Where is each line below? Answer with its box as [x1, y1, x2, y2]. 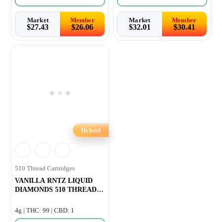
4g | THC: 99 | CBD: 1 [15, 207, 75, 215]
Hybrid [81, 127, 101, 134]
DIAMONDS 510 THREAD [15, 186, 97, 194]
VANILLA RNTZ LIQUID [15, 177, 93, 185]
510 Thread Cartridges [15, 165, 75, 172]
